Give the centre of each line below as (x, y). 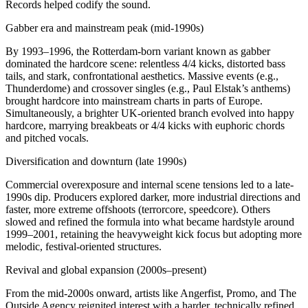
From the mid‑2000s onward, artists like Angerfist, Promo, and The (151, 294)
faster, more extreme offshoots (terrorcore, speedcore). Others (138, 210)
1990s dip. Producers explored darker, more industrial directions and (153, 197)
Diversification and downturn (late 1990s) (96, 162)
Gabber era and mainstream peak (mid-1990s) (104, 28)
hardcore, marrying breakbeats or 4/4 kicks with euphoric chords (145, 126)
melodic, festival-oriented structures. (84, 247)
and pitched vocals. (47, 138)
